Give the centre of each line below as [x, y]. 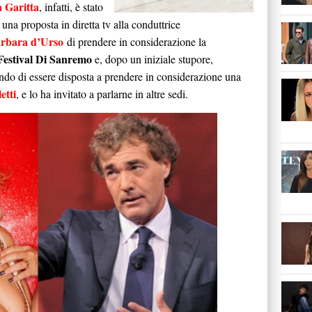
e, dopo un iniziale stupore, [153, 59]
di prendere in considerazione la [135, 41]
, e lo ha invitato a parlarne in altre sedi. [102, 94]
